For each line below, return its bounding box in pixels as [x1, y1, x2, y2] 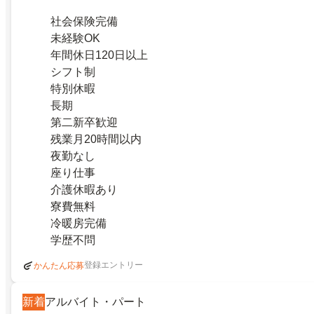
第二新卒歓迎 [50, 116, 118, 128]
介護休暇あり [50, 183, 118, 196]
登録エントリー [84, 260, 143, 271]
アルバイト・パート [45, 295, 146, 308]
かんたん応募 [34, 260, 84, 271]
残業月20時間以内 [50, 132, 142, 145]
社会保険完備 [50, 15, 118, 27]
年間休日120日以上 [50, 48, 148, 61]
